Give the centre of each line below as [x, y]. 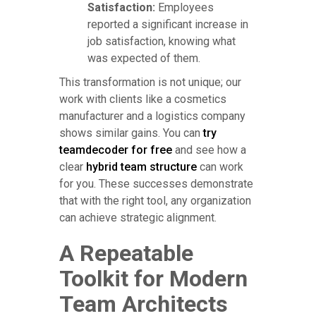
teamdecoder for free [116, 150]
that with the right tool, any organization [155, 200]
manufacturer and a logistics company [152, 116]
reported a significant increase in [168, 24]
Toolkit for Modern [153, 278]
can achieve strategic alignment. [138, 217]
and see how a [209, 150]
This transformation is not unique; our [150, 82]
